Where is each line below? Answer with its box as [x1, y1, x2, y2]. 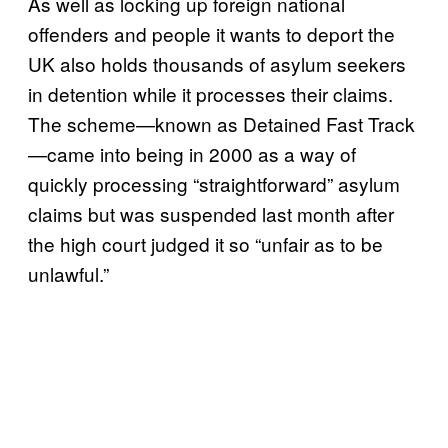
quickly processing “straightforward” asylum [28, 169, 400, 197]
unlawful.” [28, 259, 109, 287]
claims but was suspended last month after [28, 199, 394, 227]
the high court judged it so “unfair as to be [28, 229, 383, 257]
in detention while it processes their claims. [28, 79, 393, 107]
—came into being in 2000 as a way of [28, 139, 356, 167]
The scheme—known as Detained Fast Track [28, 109, 415, 137]
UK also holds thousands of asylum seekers [28, 49, 406, 77]
